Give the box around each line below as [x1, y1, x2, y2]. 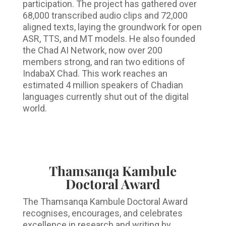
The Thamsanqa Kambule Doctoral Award [22, 196, 188, 207]
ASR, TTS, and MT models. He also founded [22, 33, 195, 44]
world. [22, 103, 47, 114]
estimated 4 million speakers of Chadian [22, 80, 183, 91]
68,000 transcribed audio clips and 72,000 [22, 10, 188, 21]
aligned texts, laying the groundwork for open [22, 22, 202, 33]
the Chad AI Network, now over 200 [22, 45, 162, 56]
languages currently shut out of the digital [22, 91, 189, 102]
